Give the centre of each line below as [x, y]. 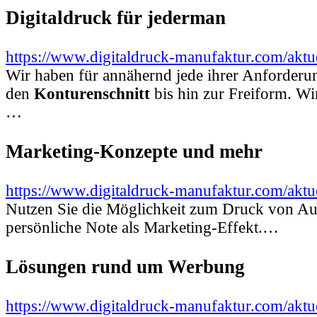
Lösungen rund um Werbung [125, 266]
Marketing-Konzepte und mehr [134, 151]
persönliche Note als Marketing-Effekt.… [142, 227]
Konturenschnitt [92, 93]
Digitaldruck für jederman [116, 18]
